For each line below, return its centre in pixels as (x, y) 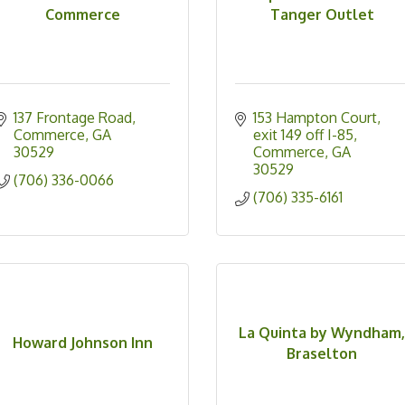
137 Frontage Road (73, 118)
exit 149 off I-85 (303, 135)
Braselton (322, 353)
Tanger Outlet (322, 14)
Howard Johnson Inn (82, 343)
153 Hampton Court (315, 118)
